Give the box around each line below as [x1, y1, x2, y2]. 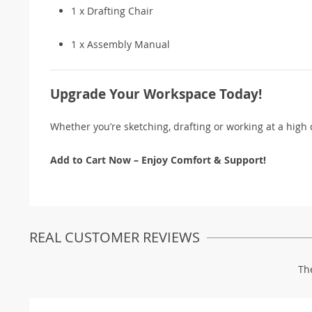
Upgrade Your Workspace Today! [50, 84, 262, 103]
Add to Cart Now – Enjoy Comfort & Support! [50, 153, 266, 166]
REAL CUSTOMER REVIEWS [29, 227, 200, 247]
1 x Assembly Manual [71, 37, 170, 51]
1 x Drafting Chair [71, 3, 153, 17]
